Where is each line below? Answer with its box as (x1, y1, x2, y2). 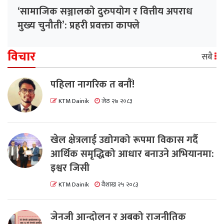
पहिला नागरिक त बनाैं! (50, 76, 134, 93)
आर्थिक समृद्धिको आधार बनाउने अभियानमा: (50, 145, 214, 163)
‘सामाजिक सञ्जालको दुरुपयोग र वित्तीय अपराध (17, 3, 192, 20)
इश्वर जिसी (50, 159, 89, 177)
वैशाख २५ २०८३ (100, 179, 138, 190)
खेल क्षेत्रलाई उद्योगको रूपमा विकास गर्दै (50, 131, 198, 149)
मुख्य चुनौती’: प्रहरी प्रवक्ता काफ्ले (17, 17, 139, 34)
